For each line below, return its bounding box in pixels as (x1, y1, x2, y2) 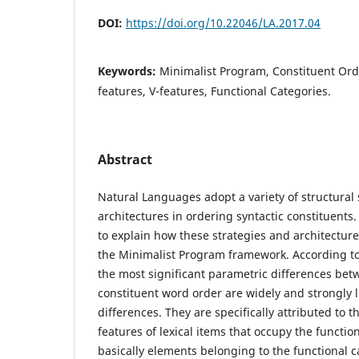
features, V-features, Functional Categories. (98, 83, 331, 99)
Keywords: (98, 63, 159, 79)
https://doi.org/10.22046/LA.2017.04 (126, 14, 321, 30)
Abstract (98, 150, 152, 168)
